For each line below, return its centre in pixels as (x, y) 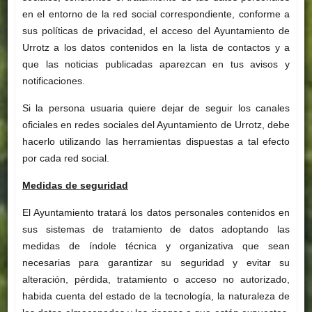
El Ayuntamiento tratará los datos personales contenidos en (156, 213)
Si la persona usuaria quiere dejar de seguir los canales (156, 108)
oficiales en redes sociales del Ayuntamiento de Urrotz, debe (156, 125)
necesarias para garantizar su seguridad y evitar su (156, 263)
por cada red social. (65, 158)
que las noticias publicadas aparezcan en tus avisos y (156, 64)
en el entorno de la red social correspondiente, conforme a (156, 14)
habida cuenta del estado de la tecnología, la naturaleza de (156, 296)
